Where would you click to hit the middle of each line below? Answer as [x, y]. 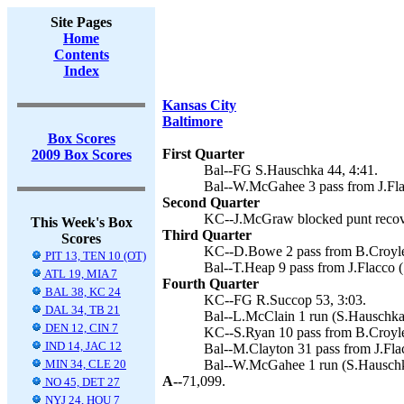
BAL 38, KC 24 [82, 292]
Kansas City [199, 105]
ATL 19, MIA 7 [80, 274]
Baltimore [193, 121]
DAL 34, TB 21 [81, 310]
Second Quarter [211, 202]
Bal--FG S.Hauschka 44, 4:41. [291, 170]
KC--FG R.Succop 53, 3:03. [285, 300]
